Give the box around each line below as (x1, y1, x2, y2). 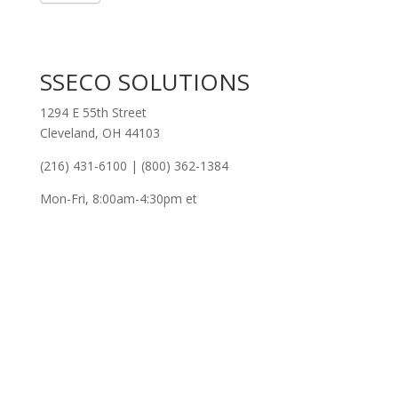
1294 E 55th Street (39, 104, 147, 121)
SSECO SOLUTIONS (39, 66, 250, 98)
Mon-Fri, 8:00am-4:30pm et (39, 190, 197, 207)
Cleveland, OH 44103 (39, 124, 160, 141)
